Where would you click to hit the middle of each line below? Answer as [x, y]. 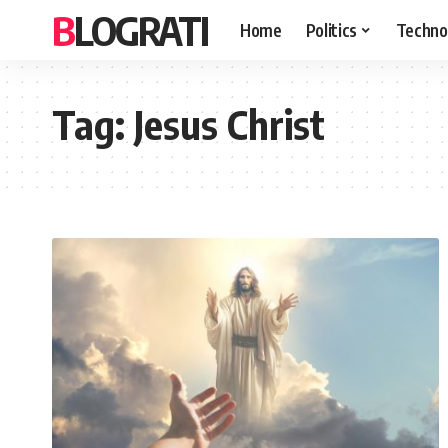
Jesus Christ [229, 124]
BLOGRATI [141, 30]
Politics [331, 29]
